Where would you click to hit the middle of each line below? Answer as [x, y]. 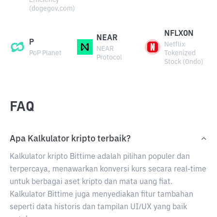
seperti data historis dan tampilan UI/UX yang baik [98, 207]
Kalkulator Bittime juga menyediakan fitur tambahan [101, 195]
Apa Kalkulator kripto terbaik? [70, 139]
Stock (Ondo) [184, 62]
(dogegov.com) [52, 9]
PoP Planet [45, 53]
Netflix [174, 45]
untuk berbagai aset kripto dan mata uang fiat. [91, 182]
